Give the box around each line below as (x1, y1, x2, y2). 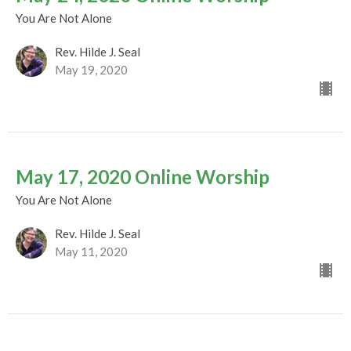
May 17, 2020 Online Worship (16, 165, 270, 189)
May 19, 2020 (55, 63, 128, 78)
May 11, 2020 (55, 244, 128, 259)
